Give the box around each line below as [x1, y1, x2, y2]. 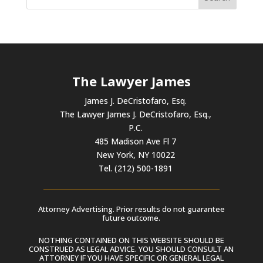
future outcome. [102, 212, 161, 223]
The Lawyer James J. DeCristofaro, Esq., [59, 108, 211, 120]
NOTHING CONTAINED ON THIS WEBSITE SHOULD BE [38, 234, 224, 245]
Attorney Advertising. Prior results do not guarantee [38, 203, 225, 214]
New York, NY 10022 [96, 149, 175, 160]
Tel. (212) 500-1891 [98, 162, 173, 174]
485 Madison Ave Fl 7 [95, 135, 177, 147]
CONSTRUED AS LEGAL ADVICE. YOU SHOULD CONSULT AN [29, 243, 234, 254]
